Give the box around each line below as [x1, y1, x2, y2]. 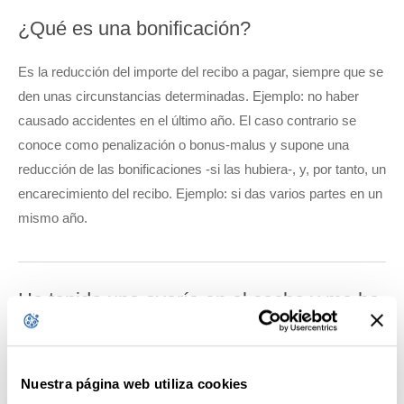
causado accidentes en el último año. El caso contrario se [18, 113, 356, 129]
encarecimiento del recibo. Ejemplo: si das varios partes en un [18, 186, 382, 202]
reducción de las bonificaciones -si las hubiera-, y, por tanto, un [18, 161, 386, 178]
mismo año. [18, 210, 87, 226]
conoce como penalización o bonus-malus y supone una [18, 137, 349, 153]
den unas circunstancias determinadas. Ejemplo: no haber [18, 88, 359, 105]
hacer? [18, 359, 78, 382]
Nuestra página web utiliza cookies [21, 376, 248, 392]
